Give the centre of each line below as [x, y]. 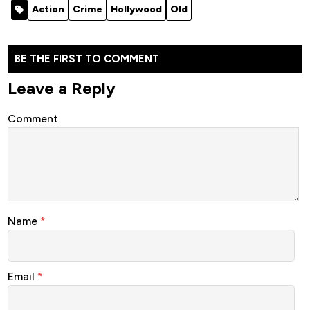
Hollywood [136, 10]
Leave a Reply [62, 89]
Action [48, 10]
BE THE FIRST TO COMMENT [87, 59]
